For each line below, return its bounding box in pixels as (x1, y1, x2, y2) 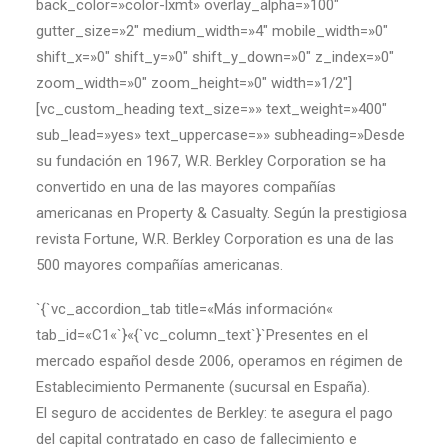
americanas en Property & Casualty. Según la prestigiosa (36, 204, 407, 222)
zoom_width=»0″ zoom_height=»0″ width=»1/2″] (36, 74, 352, 92)
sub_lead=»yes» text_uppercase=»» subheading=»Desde (36, 126, 405, 144)
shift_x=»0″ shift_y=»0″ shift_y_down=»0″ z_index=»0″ (36, 48, 394, 66)
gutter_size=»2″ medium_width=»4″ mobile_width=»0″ (36, 22, 388, 40)
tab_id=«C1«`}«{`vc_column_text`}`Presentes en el (36, 326, 368, 344)
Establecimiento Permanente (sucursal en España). (36, 378, 370, 396)
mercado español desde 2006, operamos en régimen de (36, 352, 403, 370)
